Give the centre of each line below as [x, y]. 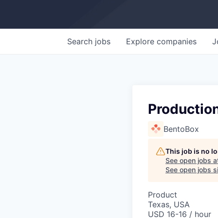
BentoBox [181, 129]
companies [177, 41]
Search [81, 41]
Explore [141, 41]
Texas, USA [169, 204]
